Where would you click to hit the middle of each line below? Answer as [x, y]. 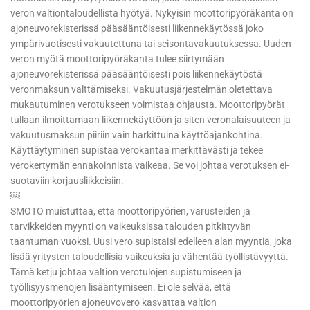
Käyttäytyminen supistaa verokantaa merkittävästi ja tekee [137, 151]
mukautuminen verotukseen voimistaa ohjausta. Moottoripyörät [148, 105]
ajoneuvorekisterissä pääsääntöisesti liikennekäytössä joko [137, 29]
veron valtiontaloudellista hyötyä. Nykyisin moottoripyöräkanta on [152, 13]
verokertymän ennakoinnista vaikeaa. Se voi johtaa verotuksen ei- [150, 166]
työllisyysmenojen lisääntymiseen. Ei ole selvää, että [121, 288]
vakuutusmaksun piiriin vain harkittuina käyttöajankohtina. [137, 135]
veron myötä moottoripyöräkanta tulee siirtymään [117, 59]
